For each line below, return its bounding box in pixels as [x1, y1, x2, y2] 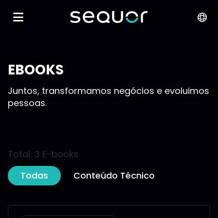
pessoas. [8, 97, 47, 109]
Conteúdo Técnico [73, 169, 155, 182]
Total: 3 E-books [8, 148, 78, 160]
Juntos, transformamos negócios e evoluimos [8, 85, 209, 97]
